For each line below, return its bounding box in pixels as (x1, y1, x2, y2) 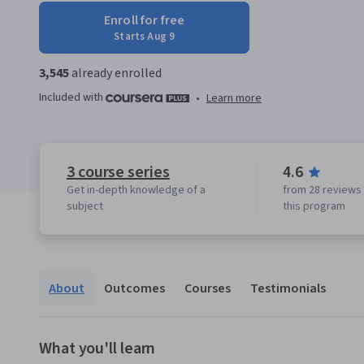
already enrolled (69, 64, 162, 82)
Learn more (206, 89, 262, 106)
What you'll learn (39, 336, 156, 360)
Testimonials (250, 279, 326, 297)
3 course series (66, 160, 170, 184)
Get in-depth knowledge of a (66, 181, 206, 198)
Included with (39, 89, 106, 106)
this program (283, 197, 346, 214)
